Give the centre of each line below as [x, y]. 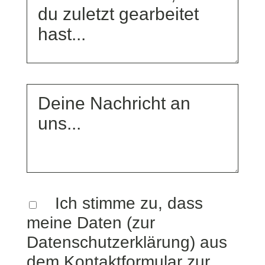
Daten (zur [116, 223]
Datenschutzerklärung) [111, 242]
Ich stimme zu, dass [129, 203]
